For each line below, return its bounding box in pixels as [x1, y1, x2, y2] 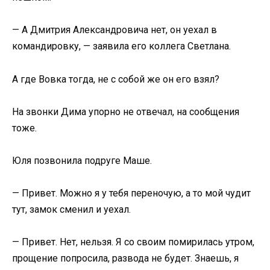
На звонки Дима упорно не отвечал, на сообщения [12, 105, 239, 118]
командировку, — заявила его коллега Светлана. [12, 40, 231, 52]
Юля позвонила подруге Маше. [12, 154, 152, 166]
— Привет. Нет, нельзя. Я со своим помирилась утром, [12, 236, 254, 248]
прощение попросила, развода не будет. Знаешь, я [12, 253, 239, 265]
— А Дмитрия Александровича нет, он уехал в [12, 24, 217, 36]
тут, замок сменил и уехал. [12, 204, 131, 216]
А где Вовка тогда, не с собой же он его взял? [12, 73, 219, 85]
